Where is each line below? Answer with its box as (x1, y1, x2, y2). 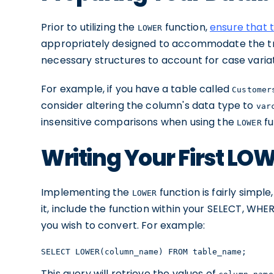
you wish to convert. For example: (41, 218, 206, 232)
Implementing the (41, 185, 132, 199)
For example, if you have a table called (41, 82, 232, 96)
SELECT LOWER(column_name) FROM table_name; (41, 247, 247, 256)
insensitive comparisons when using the (41, 115, 237, 129)
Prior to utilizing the (41, 20, 138, 34)
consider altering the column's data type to (41, 98, 256, 113)
